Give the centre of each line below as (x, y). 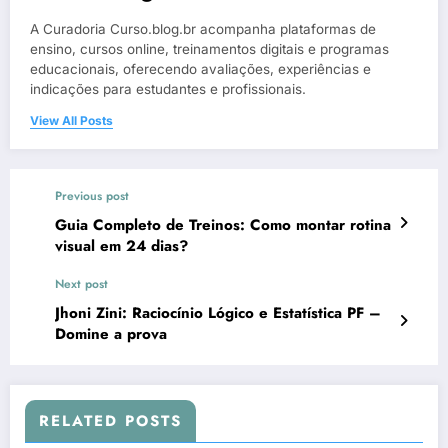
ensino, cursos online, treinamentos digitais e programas (209, 48)
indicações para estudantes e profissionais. (168, 88)
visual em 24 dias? (121, 245)
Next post (81, 283)
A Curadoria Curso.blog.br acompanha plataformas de (203, 28)
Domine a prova (111, 333)
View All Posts (71, 120)
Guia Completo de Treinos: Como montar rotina (223, 224)
